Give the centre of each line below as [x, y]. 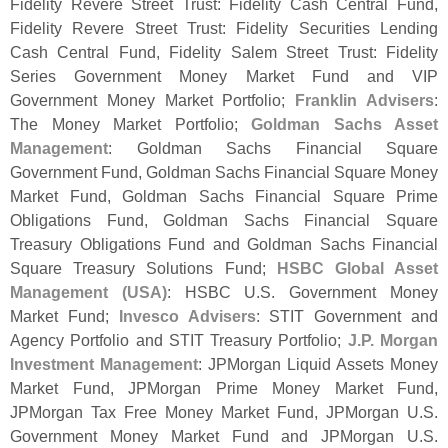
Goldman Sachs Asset [344, 124]
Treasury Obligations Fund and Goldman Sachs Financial [224, 244]
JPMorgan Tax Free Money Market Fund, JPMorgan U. [216, 412]
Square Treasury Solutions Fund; [143, 268]
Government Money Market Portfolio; [153, 100]
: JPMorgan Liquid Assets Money [318, 364]
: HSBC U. [213, 292]
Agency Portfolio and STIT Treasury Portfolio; [179, 340]
